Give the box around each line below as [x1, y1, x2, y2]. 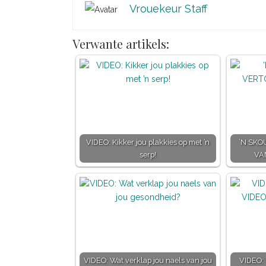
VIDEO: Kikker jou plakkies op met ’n [86, 138, 210, 147]
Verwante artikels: [72, 36, 169, 52]
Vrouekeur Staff [129, 2, 207, 15]
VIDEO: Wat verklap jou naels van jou [84, 256, 212, 265]
